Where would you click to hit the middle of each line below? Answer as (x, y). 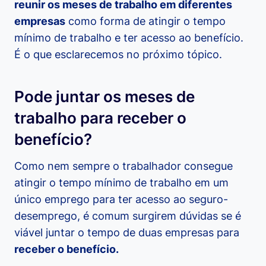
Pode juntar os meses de (104, 97)
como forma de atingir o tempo (145, 21)
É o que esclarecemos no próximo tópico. (118, 55)
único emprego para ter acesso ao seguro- (121, 199)
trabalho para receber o (100, 118)
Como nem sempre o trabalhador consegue (123, 166)
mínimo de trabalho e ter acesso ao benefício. (129, 38)
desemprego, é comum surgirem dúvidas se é (128, 216)
